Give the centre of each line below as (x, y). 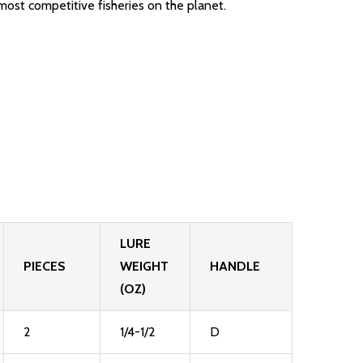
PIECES (45, 266)
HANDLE (235, 266)
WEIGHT (144, 266)
